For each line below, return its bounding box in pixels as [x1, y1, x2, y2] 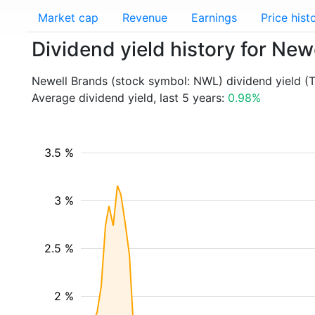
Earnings [191, 11, 237, 25]
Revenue [122, 11, 167, 25]
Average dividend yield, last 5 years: [32, 91, 228, 105]
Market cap [38, 11, 98, 25]
